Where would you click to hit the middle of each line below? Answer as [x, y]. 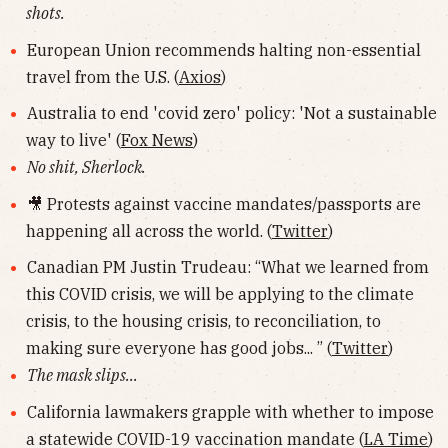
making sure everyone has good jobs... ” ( [179, 348]
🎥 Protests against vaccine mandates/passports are [223, 203]
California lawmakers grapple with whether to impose [230, 412]
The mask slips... [82, 375]
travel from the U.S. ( [102, 76]
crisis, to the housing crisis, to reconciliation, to [203, 321]
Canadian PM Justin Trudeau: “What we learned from [227, 267]
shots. [45, 13]
